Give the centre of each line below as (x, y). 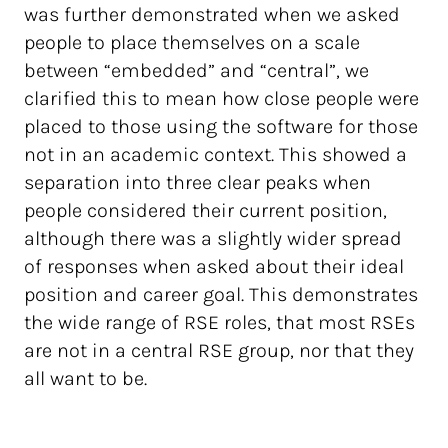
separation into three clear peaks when (197, 182)
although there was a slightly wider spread (213, 238)
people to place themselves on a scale (192, 42)
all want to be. (85, 378)
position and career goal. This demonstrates (221, 294)
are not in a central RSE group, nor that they (219, 350)
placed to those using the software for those (221, 126)
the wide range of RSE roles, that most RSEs (219, 322)
